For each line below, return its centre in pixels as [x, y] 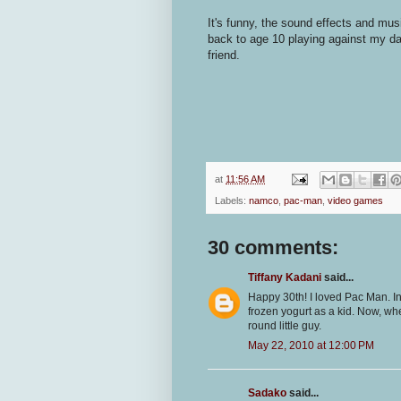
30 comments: [273, 248]
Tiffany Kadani [285, 278]
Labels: [232, 201]
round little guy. [285, 326]
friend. [224, 55]
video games [355, 201]
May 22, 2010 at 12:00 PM [311, 346]
